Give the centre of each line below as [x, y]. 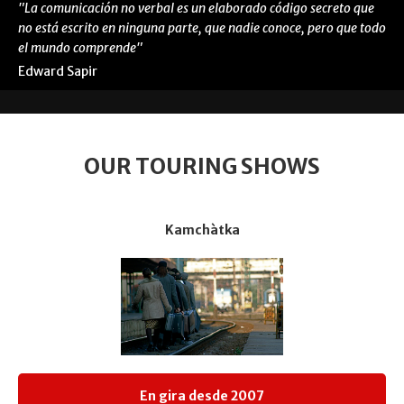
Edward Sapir [58, 72]
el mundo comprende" [80, 48]
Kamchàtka [202, 230]
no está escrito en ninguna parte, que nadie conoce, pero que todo [202, 28]
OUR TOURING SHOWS [202, 166]
